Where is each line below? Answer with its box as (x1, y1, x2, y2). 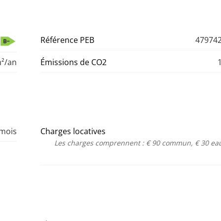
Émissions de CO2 (40, 57, 107, 68)
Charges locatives (40, 126, 106, 137)
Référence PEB (40, 35, 94, 46)
